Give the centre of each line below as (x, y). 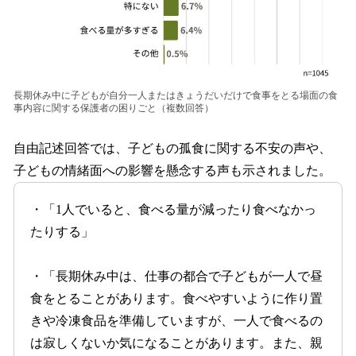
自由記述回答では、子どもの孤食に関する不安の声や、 (172, 148)
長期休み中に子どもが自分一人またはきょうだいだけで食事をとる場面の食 (176, 95)
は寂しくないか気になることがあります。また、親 (176, 343)
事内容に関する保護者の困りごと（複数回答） (114, 108)
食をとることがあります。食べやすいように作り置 (176, 299)
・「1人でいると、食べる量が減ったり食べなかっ (173, 209)
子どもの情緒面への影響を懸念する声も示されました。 (172, 170)
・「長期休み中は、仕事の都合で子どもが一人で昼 (176, 277)
